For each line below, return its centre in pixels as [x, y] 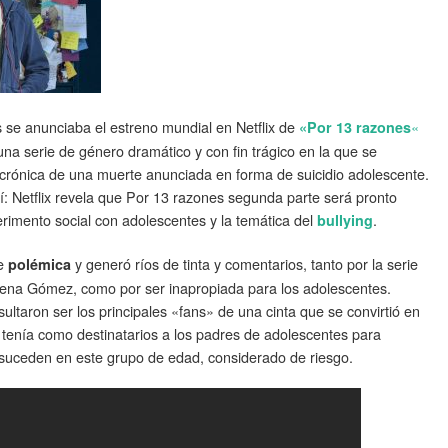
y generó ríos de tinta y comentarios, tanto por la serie [244, 263]
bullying [345, 220]
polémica [39, 264]
